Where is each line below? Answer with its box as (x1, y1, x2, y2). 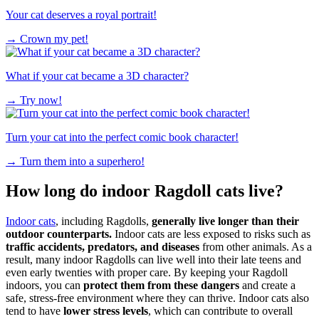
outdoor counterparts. (6, 228, 112, 241)
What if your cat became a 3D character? (6, 69, 189, 82)
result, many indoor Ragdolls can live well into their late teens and (6, 253, 301, 266)
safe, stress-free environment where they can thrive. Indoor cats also (6, 292, 309, 305)
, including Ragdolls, (56, 215, 152, 228)
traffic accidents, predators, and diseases (6, 241, 199, 253)
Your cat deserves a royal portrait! (6, 8, 157, 21)
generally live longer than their (152, 215, 299, 228)
